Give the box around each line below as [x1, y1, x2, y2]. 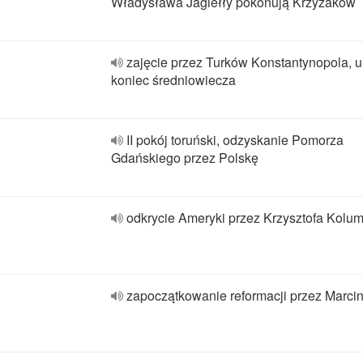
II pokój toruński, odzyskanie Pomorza [126, 130, 344, 149]
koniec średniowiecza [111, 70, 236, 89]
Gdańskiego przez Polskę [111, 148, 258, 167]
